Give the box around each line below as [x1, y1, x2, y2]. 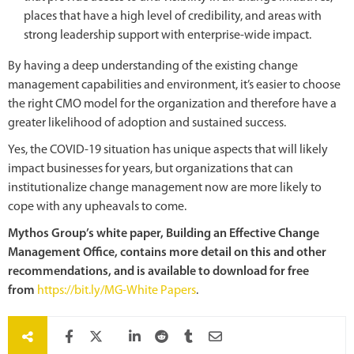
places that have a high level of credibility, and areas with [24, 9, 322, 23]
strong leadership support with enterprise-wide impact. [24, 28, 311, 42]
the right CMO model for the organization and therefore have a [8, 97, 337, 111]
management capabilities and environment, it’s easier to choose [8, 78, 341, 92]
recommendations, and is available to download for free [8, 265, 309, 278]
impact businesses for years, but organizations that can [8, 162, 293, 175]
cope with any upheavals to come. [8, 200, 186, 213]
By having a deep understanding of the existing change [8, 59, 298, 73]
